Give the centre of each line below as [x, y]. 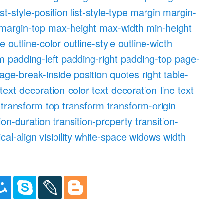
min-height [169, 27]
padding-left [33, 58]
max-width [122, 27]
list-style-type [99, 12]
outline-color [35, 43]
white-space [101, 136]
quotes [125, 74]
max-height [73, 27]
